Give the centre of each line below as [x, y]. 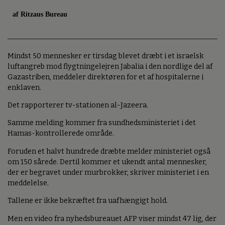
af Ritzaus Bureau [40, 14]
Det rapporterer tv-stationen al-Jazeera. [78, 105]
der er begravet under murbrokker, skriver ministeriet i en [108, 172]
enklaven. [24, 87]
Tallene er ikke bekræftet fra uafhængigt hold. [88, 201]
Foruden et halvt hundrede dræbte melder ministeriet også [109, 151]
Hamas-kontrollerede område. [61, 134]
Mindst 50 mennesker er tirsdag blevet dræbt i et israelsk [106, 56]
